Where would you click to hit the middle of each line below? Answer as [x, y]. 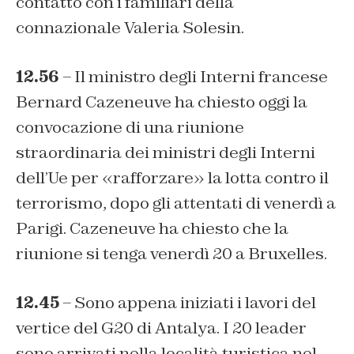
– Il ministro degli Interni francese [194, 77]
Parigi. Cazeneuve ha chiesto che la [152, 229]
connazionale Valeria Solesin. [130, 28]
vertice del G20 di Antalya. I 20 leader [161, 328]
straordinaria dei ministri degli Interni [166, 153]
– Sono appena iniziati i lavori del [188, 303]
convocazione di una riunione [130, 128]
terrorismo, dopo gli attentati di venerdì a [176, 203]
